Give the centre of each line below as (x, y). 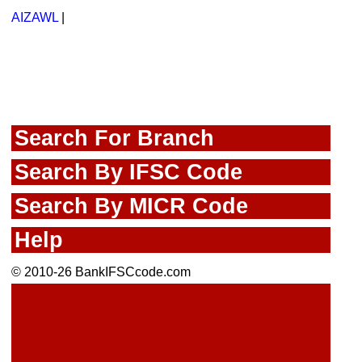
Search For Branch (114, 138)
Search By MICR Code (131, 206)
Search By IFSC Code (128, 172)
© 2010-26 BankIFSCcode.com (101, 272)
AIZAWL (35, 18)
